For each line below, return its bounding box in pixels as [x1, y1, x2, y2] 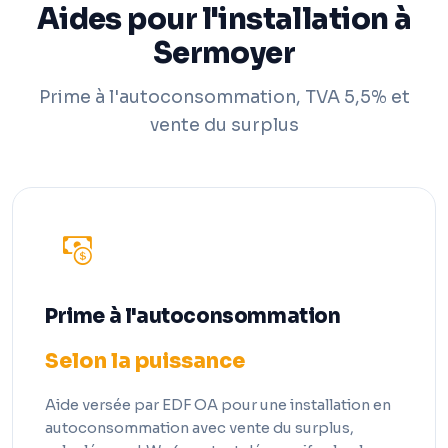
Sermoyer [152, 35, 296, 72]
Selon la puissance [45, 347, 245, 374]
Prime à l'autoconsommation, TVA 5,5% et [38, 85, 410, 108]
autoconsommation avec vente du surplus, [45, 418, 354, 437]
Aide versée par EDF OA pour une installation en [45, 395, 391, 414]
